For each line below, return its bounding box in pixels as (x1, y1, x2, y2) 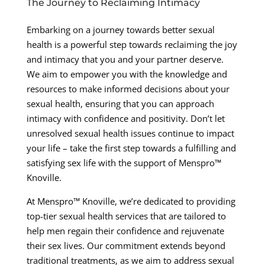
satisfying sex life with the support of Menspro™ (26, 156, 221, 169)
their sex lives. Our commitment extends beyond (26, 239, 225, 251)
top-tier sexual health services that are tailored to (26, 209, 226, 222)
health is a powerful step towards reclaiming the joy (26, 38, 237, 50)
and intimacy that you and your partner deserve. (26, 53, 224, 65)
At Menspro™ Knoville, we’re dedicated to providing (26, 195, 235, 207)
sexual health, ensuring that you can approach (26, 97, 214, 109)
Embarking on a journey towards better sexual (26, 23, 215, 35)
